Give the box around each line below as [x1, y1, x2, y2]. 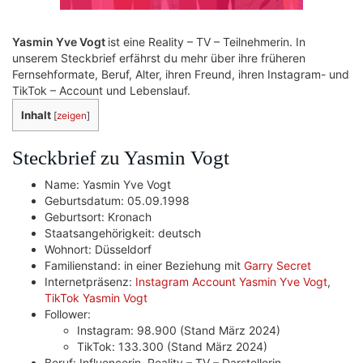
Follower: [45, 307, 91, 321]
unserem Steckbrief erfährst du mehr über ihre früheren [12, 51, 305, 65]
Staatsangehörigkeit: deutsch [45, 226, 201, 240]
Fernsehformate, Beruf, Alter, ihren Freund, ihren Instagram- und [12, 67, 349, 81]
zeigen [57, 109, 87, 122]
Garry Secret [244, 258, 311, 272]
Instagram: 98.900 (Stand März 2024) [77, 323, 280, 337]
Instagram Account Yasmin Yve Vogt [135, 275, 327, 288]
